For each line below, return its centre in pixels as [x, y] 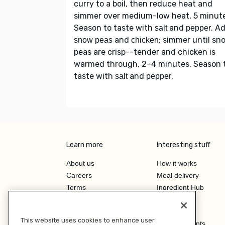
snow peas [93, 40]
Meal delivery [178, 176]
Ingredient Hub [180, 188]
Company [82, 212]
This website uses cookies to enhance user [88, 220]
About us [80, 163]
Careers [79, 176]
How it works [177, 163]
